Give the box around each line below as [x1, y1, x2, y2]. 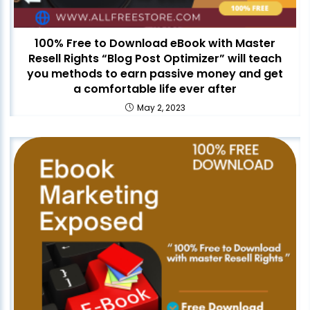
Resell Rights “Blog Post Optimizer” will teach [28, 51, 282, 67]
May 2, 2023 [136, 102, 185, 114]
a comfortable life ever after [73, 81, 237, 98]
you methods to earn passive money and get [27, 66, 283, 82]
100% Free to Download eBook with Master [35, 35, 275, 52]
